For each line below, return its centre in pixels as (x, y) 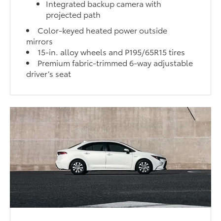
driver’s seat (49, 74)
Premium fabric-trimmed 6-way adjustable (115, 63)
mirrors (40, 41)
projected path (74, 14)
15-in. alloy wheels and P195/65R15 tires (111, 52)
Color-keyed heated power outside (103, 30)
